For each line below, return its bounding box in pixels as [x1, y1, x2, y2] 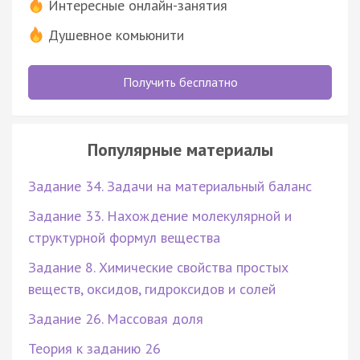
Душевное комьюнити [48, 25, 184, 44]
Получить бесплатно [122, 73, 238, 90]
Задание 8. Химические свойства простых [28, 257, 288, 276]
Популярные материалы [87, 137, 273, 161]
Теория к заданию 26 [28, 338, 161, 358]
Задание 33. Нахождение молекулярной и [28, 206, 292, 225]
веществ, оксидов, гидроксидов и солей [28, 279, 276, 298]
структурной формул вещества [28, 227, 220, 247]
